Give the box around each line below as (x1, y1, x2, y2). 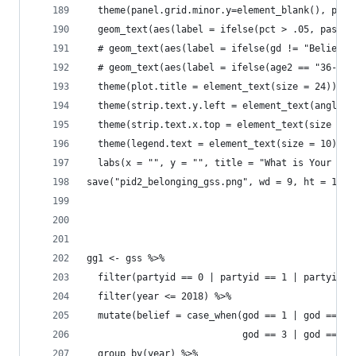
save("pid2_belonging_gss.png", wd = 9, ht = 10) (87, 176, 348, 188)
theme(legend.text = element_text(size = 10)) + (87, 137, 354, 149)
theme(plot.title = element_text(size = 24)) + (87, 80, 348, 92)
